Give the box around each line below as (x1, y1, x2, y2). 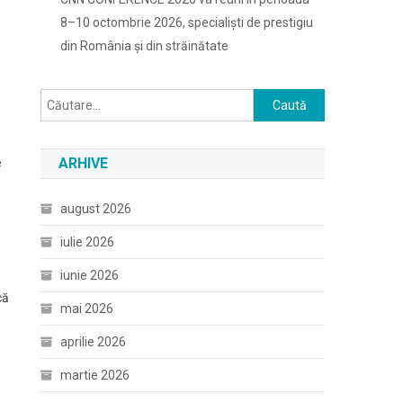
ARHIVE (58, 155, 109, 172)
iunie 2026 (60, 268, 120, 282)
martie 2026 (60, 368, 130, 382)
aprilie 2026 (60, 335, 127, 349)
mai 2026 (60, 301, 114, 316)
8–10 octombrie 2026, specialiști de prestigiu (60, 15, 314, 30)
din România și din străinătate (60, 39, 229, 53)
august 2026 (60, 201, 132, 216)
